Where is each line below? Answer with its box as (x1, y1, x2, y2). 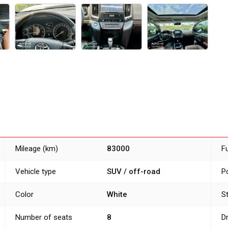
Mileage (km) (15, 144, 58, 154)
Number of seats (15, 213, 72, 222)
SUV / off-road (107, 167, 160, 177)
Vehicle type (15, 167, 56, 177)
